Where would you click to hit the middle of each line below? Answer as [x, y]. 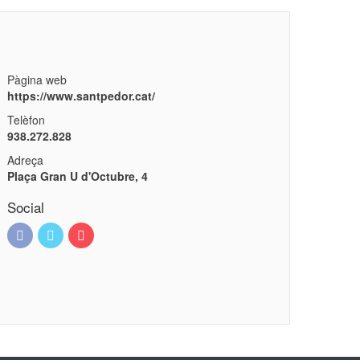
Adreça [25, 160]
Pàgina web [37, 80]
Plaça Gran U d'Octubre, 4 [77, 176]
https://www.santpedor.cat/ [81, 96]
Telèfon [26, 120]
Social [25, 207]
